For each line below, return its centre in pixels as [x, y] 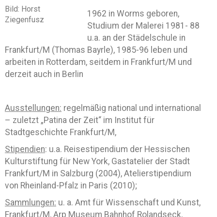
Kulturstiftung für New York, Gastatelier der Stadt [97, 161]
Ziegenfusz [24, 20]
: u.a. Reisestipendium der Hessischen [117, 149]
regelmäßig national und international [131, 108]
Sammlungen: [31, 202]
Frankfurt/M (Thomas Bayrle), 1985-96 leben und [96, 50]
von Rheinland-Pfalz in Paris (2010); [71, 186]
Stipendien [25, 149]
